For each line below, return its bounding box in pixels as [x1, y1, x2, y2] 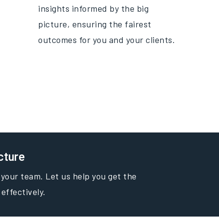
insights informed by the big [38, 3, 149, 14]
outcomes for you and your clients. [38, 34, 175, 45]
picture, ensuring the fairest [38, 19, 152, 29]
